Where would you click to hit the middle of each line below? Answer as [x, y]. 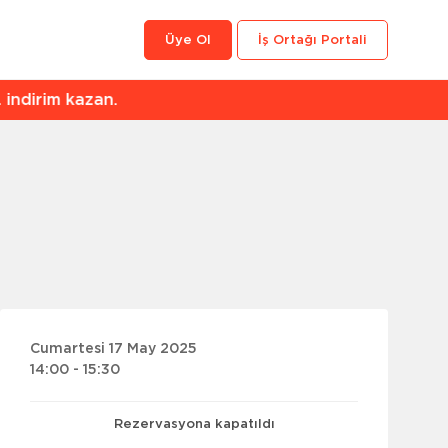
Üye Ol [188, 40]
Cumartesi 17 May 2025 [113, 349]
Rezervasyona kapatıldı [194, 424]
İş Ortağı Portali [312, 40]
